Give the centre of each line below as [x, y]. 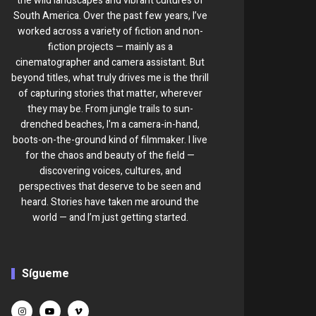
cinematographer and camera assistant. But [110, 63]
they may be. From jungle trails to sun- [110, 109]
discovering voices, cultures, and [110, 171]
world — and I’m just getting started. [110, 218]
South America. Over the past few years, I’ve [110, 16]
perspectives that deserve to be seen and [110, 187]
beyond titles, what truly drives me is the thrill [110, 78]
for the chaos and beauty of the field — [110, 156]
